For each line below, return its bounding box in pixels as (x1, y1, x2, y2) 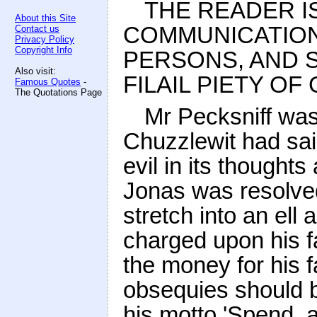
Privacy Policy (15, 34, 74, 45)
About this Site (15, 13, 76, 23)
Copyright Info (15, 45, 72, 55)
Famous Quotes (15, 76, 81, 87)
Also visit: (15, 66, 56, 76)
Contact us (15, 23, 59, 34)
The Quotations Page (15, 87, 102, 98)
